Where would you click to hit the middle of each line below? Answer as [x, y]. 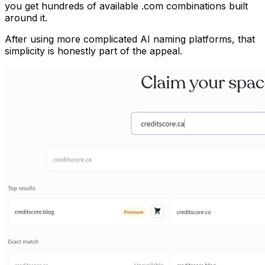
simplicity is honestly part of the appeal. [93, 51]
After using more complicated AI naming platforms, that [130, 39]
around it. [26, 17]
